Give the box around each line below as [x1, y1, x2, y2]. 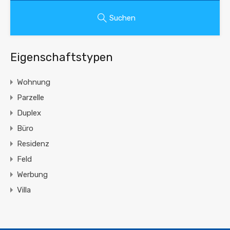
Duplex [17, 108, 41, 118]
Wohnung [17, 78, 50, 87]
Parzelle [17, 93, 44, 103]
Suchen [109, 13, 136, 23]
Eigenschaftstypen [10, 50, 113, 65]
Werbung [17, 170, 48, 180]
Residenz [17, 139, 49, 149]
